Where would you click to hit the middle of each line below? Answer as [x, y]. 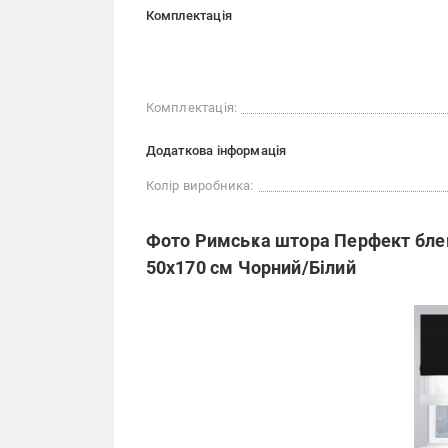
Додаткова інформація [216, 150]
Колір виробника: [199, 185]
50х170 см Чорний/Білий [250, 267]
